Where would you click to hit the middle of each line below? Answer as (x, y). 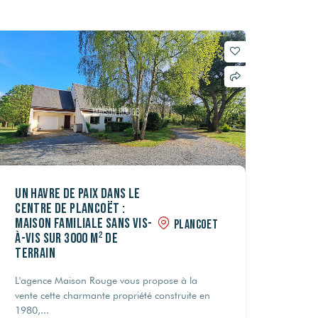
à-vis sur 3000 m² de (67, 238)
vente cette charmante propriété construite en (113, 295)
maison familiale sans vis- (84, 223)
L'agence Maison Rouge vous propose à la (106, 280)
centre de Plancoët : (70, 208)
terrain (35, 253)
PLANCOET (196, 225)
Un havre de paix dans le (78, 193)
